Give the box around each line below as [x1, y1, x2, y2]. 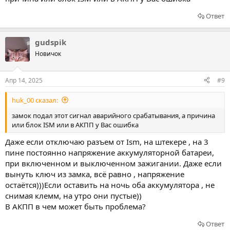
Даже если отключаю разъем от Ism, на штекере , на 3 [5, 137, 208, 147]
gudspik [35, 37, 66, 47]
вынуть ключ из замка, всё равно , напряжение [5, 169, 184, 179]
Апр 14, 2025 [5, 75, 43, 85]
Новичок [35, 49, 61, 58]
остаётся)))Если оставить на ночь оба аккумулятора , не [5, 180, 215, 190]
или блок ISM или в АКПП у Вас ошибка [12, 120, 139, 129]
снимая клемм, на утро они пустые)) [5, 190, 142, 201]
